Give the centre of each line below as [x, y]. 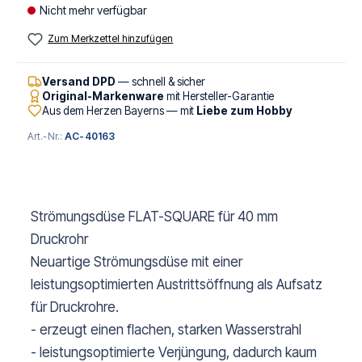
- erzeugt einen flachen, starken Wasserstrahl [166, 330]
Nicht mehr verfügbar [93, 10]
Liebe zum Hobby [244, 111]
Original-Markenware [103, 97]
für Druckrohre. [75, 307]
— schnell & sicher [160, 82]
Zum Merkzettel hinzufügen [111, 38]
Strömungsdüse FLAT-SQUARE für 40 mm [154, 217]
